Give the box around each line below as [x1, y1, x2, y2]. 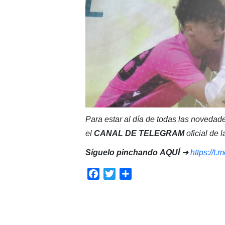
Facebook [99, 169, 135, 178]
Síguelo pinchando [85, 148, 158, 157]
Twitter [115, 169, 139, 178]
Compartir [131, 169, 167, 178]
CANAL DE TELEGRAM [93, 129, 186, 138]
